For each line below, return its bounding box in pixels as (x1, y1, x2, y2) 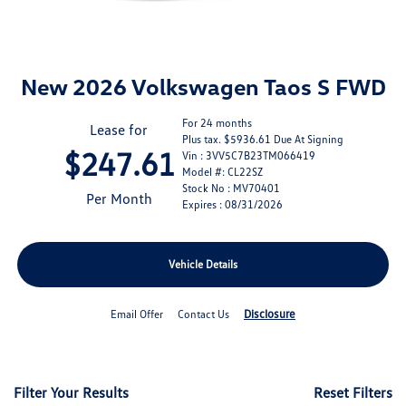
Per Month (85, 189, 152, 208)
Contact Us (178, 307, 229, 322)
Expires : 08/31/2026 (181, 198, 283, 212)
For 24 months (181, 116, 252, 130)
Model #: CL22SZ (181, 165, 263, 179)
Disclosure (244, 306, 295, 322)
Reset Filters (314, 383, 392, 402)
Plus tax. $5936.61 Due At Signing (181, 132, 343, 147)
